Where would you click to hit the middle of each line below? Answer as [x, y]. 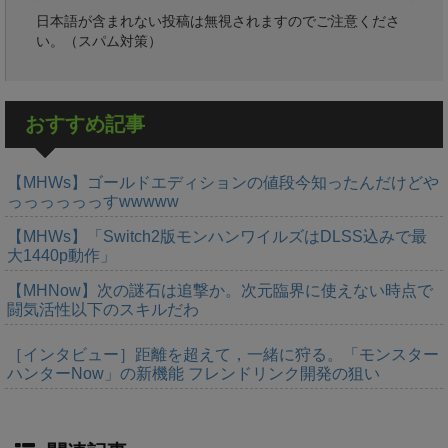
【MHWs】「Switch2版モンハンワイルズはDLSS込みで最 [217, 236]
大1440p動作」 [61, 255]
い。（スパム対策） [99, 40]
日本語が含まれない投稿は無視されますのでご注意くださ [218, 20]
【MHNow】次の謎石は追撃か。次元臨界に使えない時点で [220, 290]
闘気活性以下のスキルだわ [103, 309]
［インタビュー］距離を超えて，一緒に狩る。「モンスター [223, 354]
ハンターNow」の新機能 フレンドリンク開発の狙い [193, 373]
